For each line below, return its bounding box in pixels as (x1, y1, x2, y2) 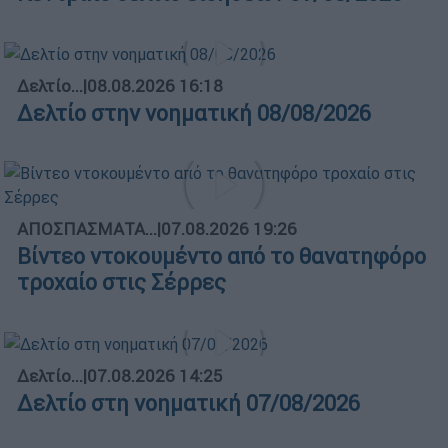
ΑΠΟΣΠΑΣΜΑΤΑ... (17, 218, 157, 241)
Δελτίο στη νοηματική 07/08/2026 (17, 390, 360, 418)
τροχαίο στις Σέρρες (17, 269, 226, 297)
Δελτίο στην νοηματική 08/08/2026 (17, 100, 371, 128)
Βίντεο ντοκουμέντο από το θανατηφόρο (17, 243, 426, 271)
